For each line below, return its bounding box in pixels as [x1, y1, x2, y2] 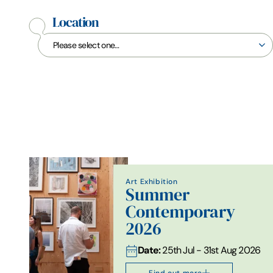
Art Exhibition [126, 176, 178, 186]
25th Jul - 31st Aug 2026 [160, 244, 261, 256]
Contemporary [126, 201, 236, 222]
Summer [126, 184, 190, 205]
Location [52, 14, 99, 30]
